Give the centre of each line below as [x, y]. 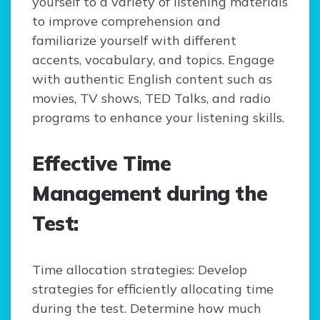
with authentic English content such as [152, 79]
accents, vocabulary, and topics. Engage [153, 60]
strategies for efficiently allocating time [153, 289]
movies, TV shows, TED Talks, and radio [151, 99]
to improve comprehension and [126, 21]
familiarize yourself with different [134, 41]
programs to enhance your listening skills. [158, 118]
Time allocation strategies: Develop [140, 270]
